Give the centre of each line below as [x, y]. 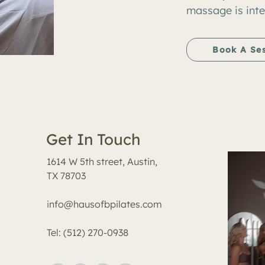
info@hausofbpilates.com [104, 204]
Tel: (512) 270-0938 [87, 232]
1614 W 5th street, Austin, [102, 161]
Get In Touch [93, 139]
